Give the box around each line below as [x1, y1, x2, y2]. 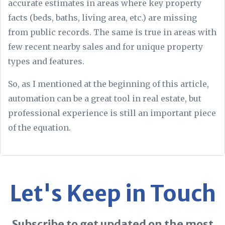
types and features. [8, 56, 84, 67]
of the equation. [8, 123, 73, 133]
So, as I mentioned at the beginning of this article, [8, 79, 209, 89]
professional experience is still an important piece [8, 108, 216, 119]
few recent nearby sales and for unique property [8, 42, 203, 52]
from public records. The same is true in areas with [8, 27, 216, 38]
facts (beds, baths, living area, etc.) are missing [8, 13, 197, 23]
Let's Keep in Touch [9, 180, 216, 208]
